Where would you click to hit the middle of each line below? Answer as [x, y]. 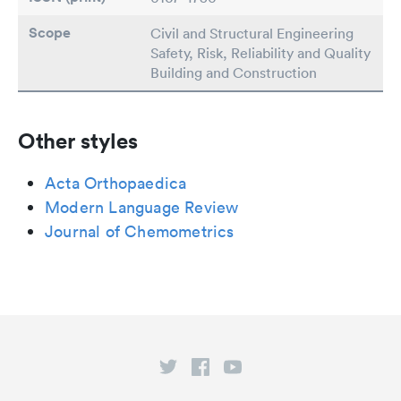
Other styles [78, 141]
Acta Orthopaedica [116, 183]
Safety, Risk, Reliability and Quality [260, 53]
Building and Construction [234, 73]
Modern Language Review [142, 208]
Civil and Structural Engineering [252, 34]
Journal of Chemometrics [140, 232]
